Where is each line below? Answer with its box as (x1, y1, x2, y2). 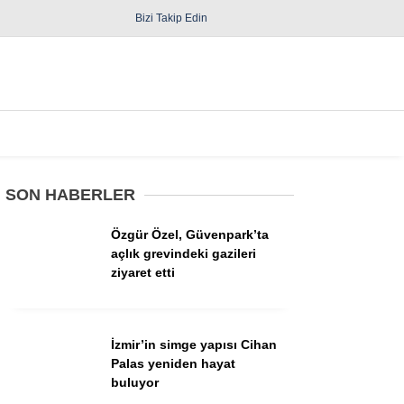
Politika (197, 327, 239, 343)
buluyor (111, 375, 159, 390)
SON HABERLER (5, 186, 135, 204)
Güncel (197, 290, 239, 306)
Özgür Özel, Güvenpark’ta (111, 227, 269, 242)
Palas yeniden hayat (111, 356, 235, 371)
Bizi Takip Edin (135, 12, 207, 24)
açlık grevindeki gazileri (111, 246, 256, 261)
